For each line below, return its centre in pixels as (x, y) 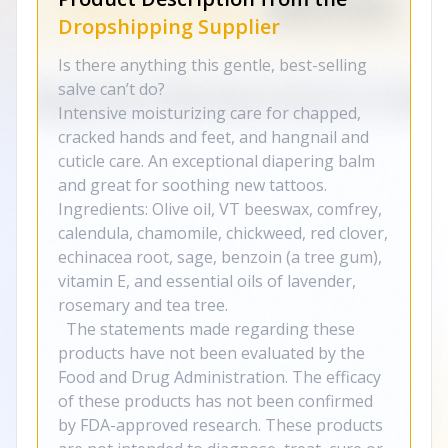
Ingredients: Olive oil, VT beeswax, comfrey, (220, 209)
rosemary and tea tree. (143, 305)
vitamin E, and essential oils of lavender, (207, 281)
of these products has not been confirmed (215, 401)
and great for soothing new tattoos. (192, 185)
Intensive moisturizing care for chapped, (209, 113)
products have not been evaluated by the (211, 353)
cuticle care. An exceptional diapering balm (216, 161)
